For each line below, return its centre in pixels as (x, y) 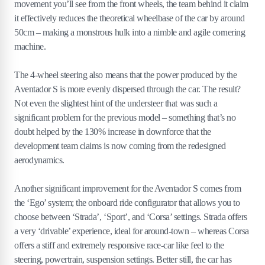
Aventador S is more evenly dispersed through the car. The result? (127, 89)
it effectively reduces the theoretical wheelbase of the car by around (130, 18)
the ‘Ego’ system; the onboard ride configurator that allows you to (127, 202)
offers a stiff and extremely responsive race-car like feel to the (119, 245)
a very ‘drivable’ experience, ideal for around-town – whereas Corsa (132, 231)
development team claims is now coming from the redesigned (120, 146)
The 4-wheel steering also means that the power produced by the (126, 75)
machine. (30, 46)
